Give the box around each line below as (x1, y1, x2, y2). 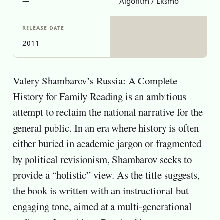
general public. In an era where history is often (12, 121, 199, 135)
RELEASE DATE (22, 25, 64, 31)
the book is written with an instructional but (12, 184, 189, 197)
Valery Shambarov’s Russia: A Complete (12, 74, 177, 87)
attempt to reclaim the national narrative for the (12, 105, 203, 119)
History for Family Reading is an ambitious (12, 89, 186, 103)
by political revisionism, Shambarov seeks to (12, 152, 192, 166)
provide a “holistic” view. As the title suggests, (12, 168, 200, 182)
